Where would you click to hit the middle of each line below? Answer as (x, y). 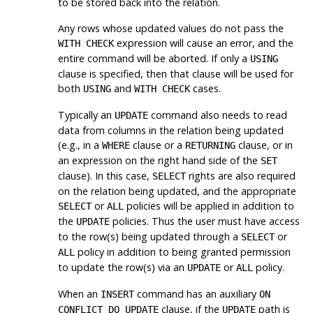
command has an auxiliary (196, 293)
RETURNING (210, 145)
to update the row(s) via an (122, 267)
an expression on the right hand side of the (159, 160)
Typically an (86, 115)
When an (79, 293)
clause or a (157, 145)
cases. (205, 88)
